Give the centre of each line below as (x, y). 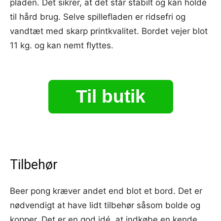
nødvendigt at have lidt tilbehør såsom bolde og (105, 205)
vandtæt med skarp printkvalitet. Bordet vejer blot (109, 31)
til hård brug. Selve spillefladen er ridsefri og (98, 17)
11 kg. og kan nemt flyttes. (62, 45)
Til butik (110, 96)
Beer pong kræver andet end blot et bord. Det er (106, 191)
